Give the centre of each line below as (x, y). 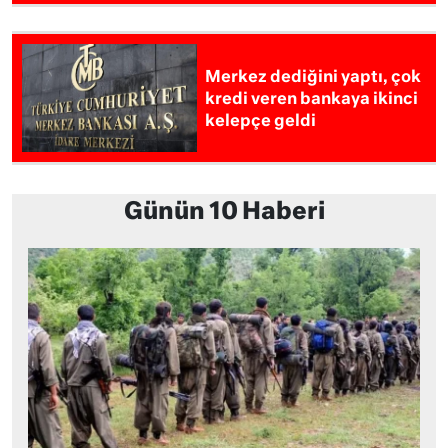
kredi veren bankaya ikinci (312, 100)
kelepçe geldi (261, 122)
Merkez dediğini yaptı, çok (313, 78)
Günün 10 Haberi (224, 213)
